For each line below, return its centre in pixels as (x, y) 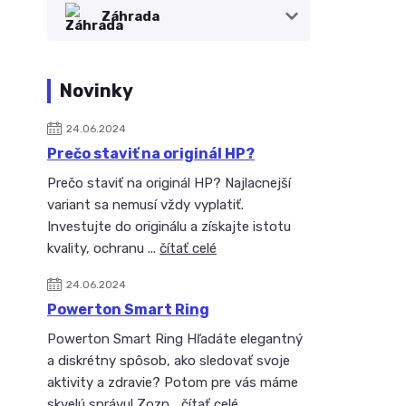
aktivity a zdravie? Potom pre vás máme (173, 382)
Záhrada (130, 16)
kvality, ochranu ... (103, 248)
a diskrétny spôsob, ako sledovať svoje (169, 361)
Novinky (97, 91)
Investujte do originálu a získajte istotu (169, 227)
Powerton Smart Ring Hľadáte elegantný (175, 339)
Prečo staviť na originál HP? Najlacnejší (169, 183)
